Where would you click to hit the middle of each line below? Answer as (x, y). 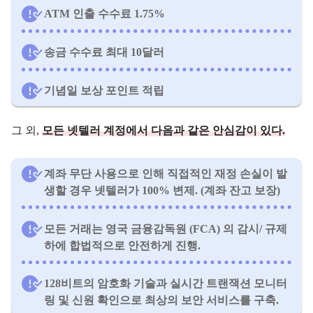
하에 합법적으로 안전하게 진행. (122, 245)
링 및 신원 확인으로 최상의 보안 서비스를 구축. (161, 300)
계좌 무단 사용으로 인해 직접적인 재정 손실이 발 (166, 173)
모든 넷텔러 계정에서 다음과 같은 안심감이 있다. (163, 130)
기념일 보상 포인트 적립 (104, 90)
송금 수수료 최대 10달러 (104, 52)
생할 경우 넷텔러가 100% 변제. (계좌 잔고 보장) (162, 190)
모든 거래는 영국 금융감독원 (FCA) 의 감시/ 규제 (166, 228)
